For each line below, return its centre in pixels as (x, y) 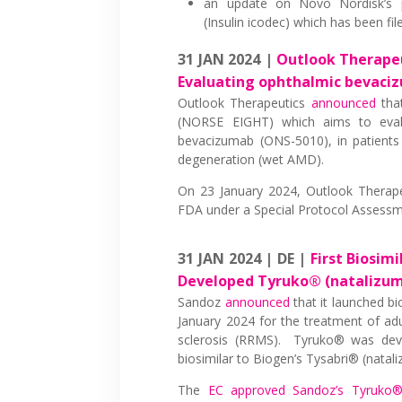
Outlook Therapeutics (245, 102)
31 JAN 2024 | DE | (244, 258)
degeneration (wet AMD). (251, 159)
